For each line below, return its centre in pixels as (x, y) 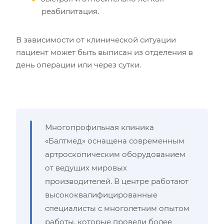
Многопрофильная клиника (99, 127)
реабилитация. (70, 11)
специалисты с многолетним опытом (117, 208)
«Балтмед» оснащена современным (115, 141)
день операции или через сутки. (78, 65)
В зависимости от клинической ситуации (96, 40)
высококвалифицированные (101, 195)
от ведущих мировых (86, 168)
